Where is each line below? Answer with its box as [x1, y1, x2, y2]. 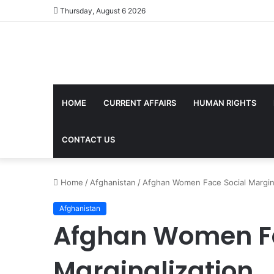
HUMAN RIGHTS [193, 97, 256, 108]
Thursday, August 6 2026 [58, 6, 146, 15]
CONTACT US [62, 134, 115, 144]
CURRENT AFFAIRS [103, 97, 176, 108]
